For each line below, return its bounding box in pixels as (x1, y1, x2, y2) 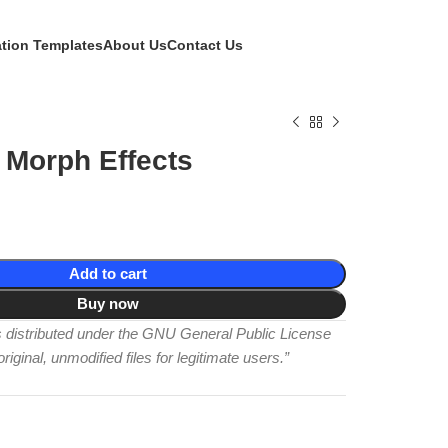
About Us (102, 37, 167, 53)
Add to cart (69, 265, 148, 282)
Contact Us (166, 37, 243, 53)
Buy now (77, 295, 140, 312)
